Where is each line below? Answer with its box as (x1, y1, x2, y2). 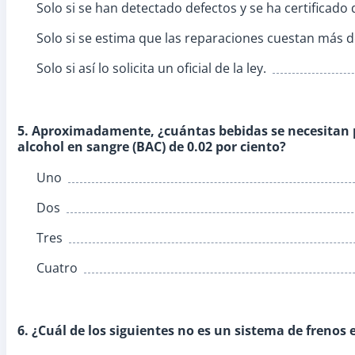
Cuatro (36, 258, 78, 277)
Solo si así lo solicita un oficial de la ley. (36, 59, 266, 77)
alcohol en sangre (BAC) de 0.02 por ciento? (17, 137, 286, 155)
